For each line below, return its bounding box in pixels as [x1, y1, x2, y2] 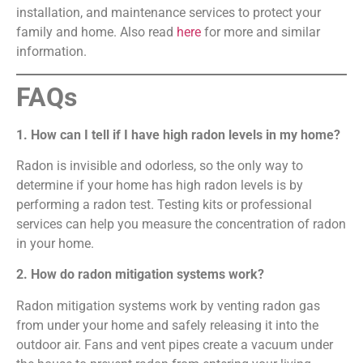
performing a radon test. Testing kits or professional [16, 196, 312, 212]
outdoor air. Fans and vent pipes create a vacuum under [16, 336, 333, 352]
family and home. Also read [16, 24, 177, 41]
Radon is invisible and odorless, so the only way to [16, 157, 303, 173]
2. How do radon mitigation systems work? [16, 267, 264, 283]
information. [16, 44, 87, 60]
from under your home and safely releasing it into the [16, 317, 318, 333]
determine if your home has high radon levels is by [16, 177, 303, 193]
